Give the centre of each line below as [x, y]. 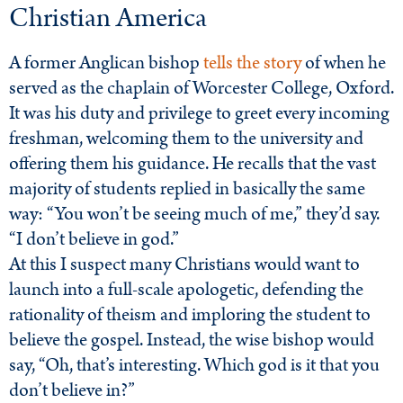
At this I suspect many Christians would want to [184, 265]
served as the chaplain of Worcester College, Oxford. [201, 89]
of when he [344, 63]
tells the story [252, 63]
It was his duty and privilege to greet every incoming [199, 114]
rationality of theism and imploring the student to [190, 315]
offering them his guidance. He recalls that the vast [193, 164]
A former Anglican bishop [106, 63]
